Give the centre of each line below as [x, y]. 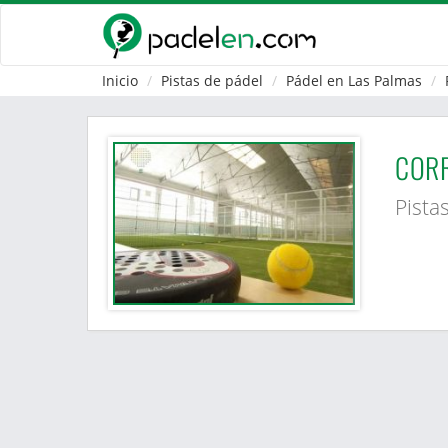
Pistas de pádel [212, 80]
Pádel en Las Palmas [354, 80]
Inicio [120, 80]
